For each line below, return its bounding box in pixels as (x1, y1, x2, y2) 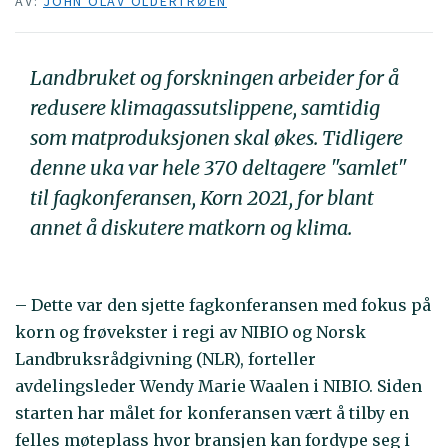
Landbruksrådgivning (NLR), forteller (15, 349, 316, 370)
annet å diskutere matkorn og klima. (30, 214, 352, 240)
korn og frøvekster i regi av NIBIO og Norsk (15, 322, 366, 343)
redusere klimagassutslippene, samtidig (30, 94, 380, 120)
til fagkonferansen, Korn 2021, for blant (30, 184, 374, 210)
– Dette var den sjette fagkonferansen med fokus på (15, 295, 431, 316)
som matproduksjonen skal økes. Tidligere (30, 124, 403, 150)
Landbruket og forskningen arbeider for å (30, 64, 399, 90)
